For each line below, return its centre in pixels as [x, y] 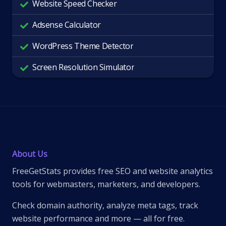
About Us [30, 154]
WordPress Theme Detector [83, 46]
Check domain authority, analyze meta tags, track [105, 205]
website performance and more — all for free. [98, 218]
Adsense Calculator [67, 25]
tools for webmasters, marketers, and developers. [106, 184]
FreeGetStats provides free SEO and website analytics [112, 171]
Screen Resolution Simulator [83, 67]
